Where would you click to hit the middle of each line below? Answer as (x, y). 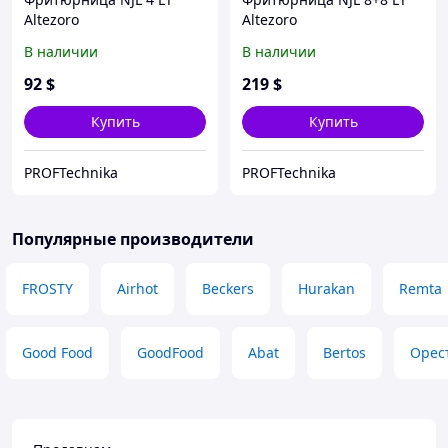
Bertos (344, 353)
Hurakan (326, 289)
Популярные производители (133, 239)
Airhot (137, 289)
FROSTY (47, 289)
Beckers (228, 289)
